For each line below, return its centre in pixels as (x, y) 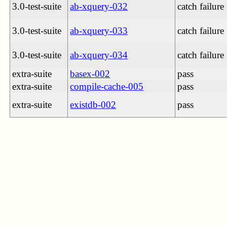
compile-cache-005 (107, 86)
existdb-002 (93, 104)
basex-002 (90, 73)
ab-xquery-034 (99, 55)
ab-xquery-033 (99, 30)
